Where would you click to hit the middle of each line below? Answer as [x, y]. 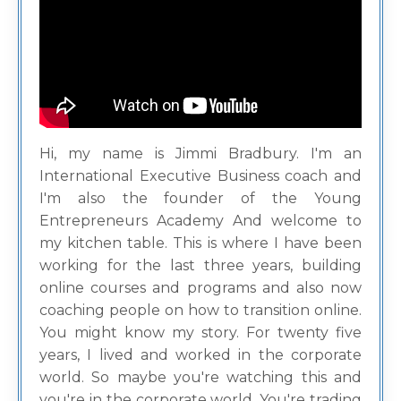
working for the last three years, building [200, 266]
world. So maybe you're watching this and [200, 378]
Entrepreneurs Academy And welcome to [200, 221]
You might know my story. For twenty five [200, 333]
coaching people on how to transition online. [200, 311]
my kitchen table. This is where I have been [200, 243]
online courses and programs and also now [200, 288]
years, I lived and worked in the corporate [200, 355]
